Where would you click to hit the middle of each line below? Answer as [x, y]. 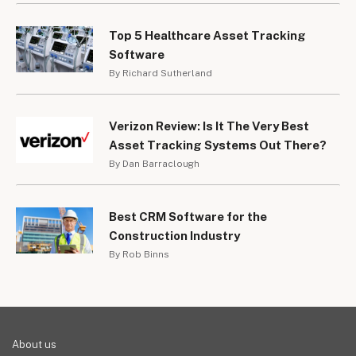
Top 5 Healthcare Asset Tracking [207, 36]
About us [34, 345]
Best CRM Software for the [188, 217]
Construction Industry [174, 236]
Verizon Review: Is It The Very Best [209, 126]
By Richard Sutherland [161, 74]
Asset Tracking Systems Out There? [218, 145]
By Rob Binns [139, 255]
